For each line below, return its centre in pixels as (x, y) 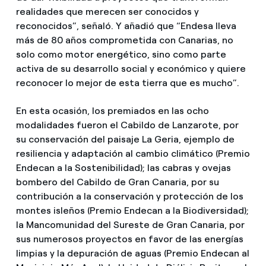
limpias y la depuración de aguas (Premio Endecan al (132, 254)
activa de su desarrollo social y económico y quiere (131, 69)
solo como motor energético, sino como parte (121, 55)
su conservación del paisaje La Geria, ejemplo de (125, 140)
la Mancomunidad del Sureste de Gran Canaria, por (130, 225)
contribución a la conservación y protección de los (129, 197)
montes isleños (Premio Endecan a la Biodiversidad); (132, 211)
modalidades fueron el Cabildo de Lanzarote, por (127, 125)
